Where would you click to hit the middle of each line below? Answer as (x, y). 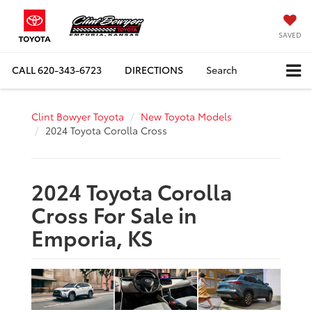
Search (222, 70)
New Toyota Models (186, 116)
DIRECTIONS (154, 70)
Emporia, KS (92, 237)
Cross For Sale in (114, 214)
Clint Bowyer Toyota (78, 116)
